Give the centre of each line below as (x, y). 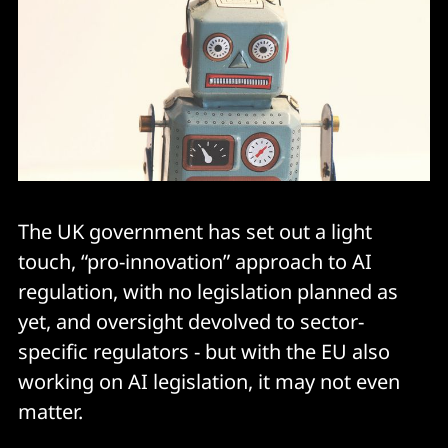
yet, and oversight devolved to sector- (191, 321)
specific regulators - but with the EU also (204, 351)
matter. (50, 411)
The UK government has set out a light (195, 231)
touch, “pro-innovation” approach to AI (195, 261)
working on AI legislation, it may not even (209, 381)
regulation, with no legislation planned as (208, 291)
